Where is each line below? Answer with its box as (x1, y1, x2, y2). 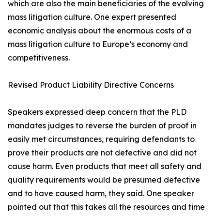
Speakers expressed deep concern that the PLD (8, 107, 186, 117)
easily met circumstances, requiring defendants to (8, 134, 195, 144)
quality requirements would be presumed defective (8, 175, 200, 185)
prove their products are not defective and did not (8, 148, 197, 158)
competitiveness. (8, 53, 70, 63)
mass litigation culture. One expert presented (8, 12, 176, 22)
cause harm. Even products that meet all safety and (8, 161, 201, 171)
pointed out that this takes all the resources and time (8, 202, 205, 212)
